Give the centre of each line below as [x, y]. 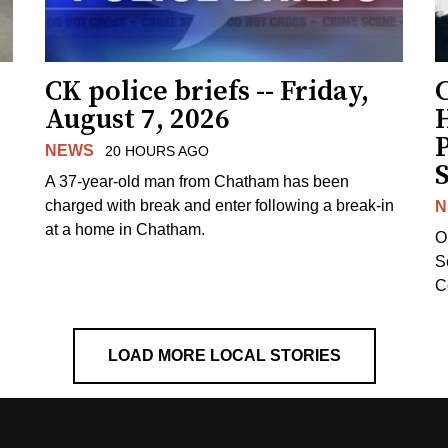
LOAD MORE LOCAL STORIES [224, 355]
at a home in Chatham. [125, 229]
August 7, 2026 [138, 119]
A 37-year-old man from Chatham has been [197, 181]
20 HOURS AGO [156, 150]
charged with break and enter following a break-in [220, 205]
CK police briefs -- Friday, [207, 91]
